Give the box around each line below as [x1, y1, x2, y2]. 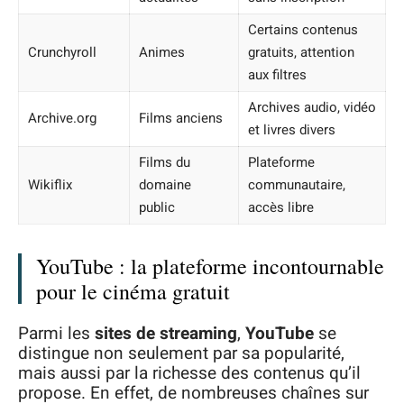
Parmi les [18, 321, 95, 346]
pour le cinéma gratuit [36, 276, 230, 306]
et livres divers [248, 119, 335, 140]
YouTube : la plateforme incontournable [36, 251, 384, 280]
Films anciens [139, 107, 223, 128]
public [139, 197, 175, 217]
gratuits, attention [248, 41, 354, 62]
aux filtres [248, 64, 307, 85]
